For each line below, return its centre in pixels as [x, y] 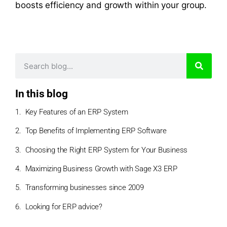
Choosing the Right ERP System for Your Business [106, 150]
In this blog [42, 94]
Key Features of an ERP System [77, 112]
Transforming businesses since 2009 [84, 188]
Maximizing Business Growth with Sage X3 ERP [101, 168]
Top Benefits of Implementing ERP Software [96, 131]
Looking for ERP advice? [64, 206]
